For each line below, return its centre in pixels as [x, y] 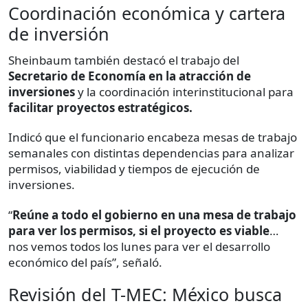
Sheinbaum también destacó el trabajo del [124, 60]
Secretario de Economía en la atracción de [130, 76]
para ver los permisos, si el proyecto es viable [139, 231]
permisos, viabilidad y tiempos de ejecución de [134, 169]
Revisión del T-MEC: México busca [145, 295]
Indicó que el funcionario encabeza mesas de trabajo [153, 137]
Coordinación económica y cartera [147, 13]
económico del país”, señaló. [85, 263]
